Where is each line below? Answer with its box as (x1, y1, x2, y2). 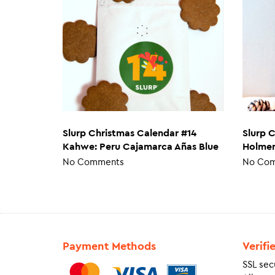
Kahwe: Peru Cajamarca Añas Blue (63, 142, 219, 152)
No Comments (63, 158, 124, 168)
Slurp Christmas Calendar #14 (63, 128, 196, 139)
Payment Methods (63, 240, 156, 252)
